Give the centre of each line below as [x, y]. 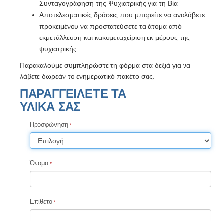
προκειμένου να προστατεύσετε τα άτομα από [110, 26]
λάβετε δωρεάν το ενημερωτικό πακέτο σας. [87, 76]
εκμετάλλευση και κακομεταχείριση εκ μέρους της [115, 37]
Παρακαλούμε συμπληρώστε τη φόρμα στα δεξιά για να [105, 65]
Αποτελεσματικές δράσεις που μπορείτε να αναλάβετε [122, 15]
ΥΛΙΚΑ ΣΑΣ [50, 106]
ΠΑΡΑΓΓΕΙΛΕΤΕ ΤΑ [73, 93]
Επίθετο [41, 202]
